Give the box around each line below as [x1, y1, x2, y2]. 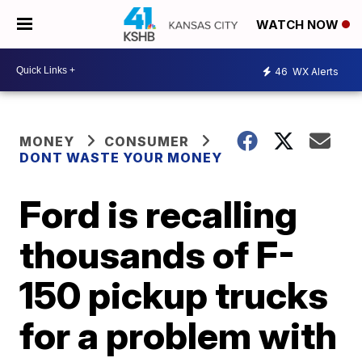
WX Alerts [290, 65, 339, 78]
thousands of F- [19, 232, 296, 277]
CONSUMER [104, 133, 190, 149]
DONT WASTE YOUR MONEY [19, 149, 223, 166]
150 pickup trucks [19, 272, 329, 318]
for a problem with [19, 313, 338, 358]
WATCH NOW [256, 17, 342, 33]
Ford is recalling [19, 192, 298, 237]
